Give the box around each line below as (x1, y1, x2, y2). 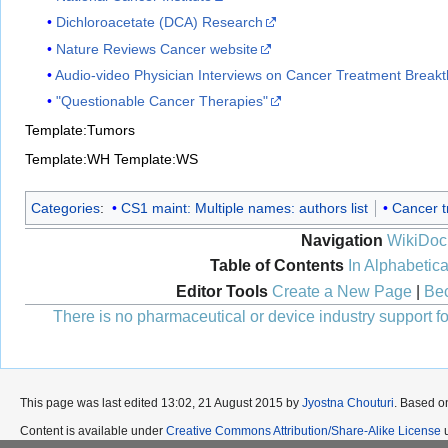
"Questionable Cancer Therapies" (56, 92, 269, 109)
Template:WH (25, 150, 110, 167)
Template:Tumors (25, 121, 135, 138)
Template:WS (114, 150, 198, 167)
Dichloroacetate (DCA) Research (56, 14, 264, 31)
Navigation (301, 232, 383, 250)
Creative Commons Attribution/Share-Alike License (166, 424, 441, 439)
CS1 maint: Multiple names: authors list (120, 199, 368, 216)
